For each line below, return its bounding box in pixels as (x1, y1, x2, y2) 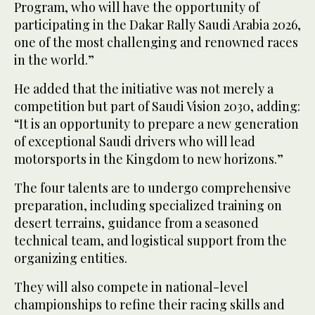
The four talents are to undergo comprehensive (14, 179, 291, 197)
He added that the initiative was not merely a (14, 80, 274, 98)
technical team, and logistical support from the (14, 232, 287, 250)
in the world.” (14, 51, 94, 69)
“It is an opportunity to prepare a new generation (14, 115, 299, 133)
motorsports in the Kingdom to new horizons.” (14, 150, 283, 168)
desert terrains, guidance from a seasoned (14, 214, 259, 232)
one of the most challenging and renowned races (14, 34, 298, 51)
